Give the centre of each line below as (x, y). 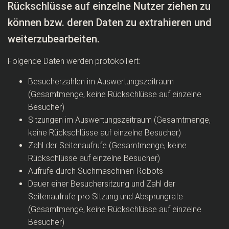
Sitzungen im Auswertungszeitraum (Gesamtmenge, (119, 120)
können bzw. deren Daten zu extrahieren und (110, 22)
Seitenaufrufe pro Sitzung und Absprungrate (106, 197)
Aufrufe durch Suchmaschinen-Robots (96, 171)
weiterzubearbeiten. (54, 39)
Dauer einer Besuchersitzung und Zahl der (102, 184)
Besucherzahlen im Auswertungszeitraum (101, 82)
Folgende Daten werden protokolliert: (74, 61)
